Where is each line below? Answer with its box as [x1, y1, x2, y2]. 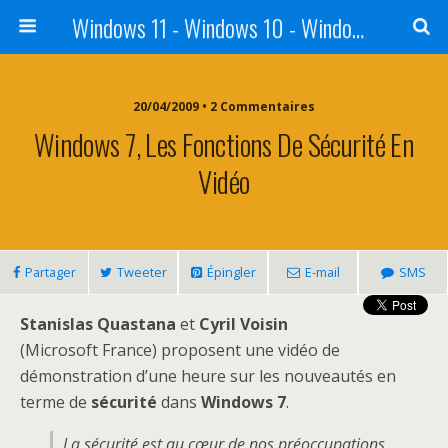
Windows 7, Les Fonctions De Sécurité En [33, 123, 415, 165]
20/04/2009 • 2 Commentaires [133, 98, 315, 115]
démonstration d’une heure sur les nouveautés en [20, 365, 396, 387]
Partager [24, 263, 76, 281]
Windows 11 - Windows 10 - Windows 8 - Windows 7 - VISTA [351, 9, 364, 45]
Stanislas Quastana [20, 313, 176, 335]
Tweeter [116, 263, 167, 281]
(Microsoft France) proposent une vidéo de [20, 339, 340, 361]
